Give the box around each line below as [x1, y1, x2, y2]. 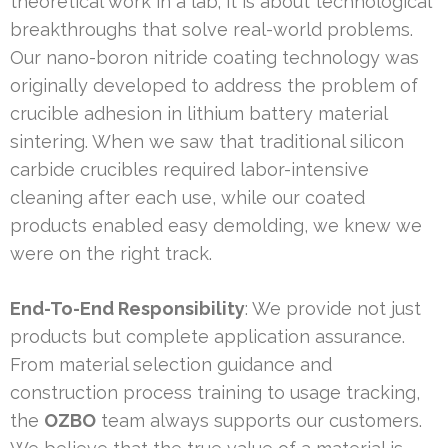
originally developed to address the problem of [10, 75, 418, 97]
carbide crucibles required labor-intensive [10, 159, 369, 181]
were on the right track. [10, 243, 212, 265]
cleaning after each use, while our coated [10, 187, 365, 209]
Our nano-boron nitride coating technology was [10, 47, 419, 69]
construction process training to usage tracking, [10, 382, 420, 404]
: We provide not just [245, 298, 421, 320]
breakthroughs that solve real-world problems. [10, 19, 413, 41]
